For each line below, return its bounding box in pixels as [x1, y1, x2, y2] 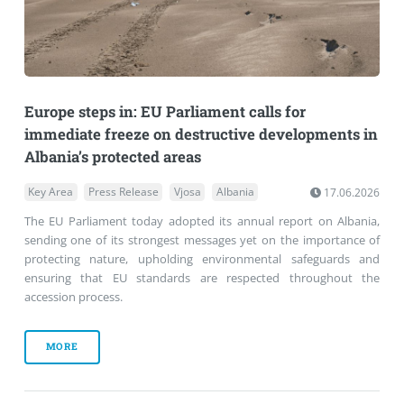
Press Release [87, 184, 159, 200]
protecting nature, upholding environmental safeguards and [23, 250, 381, 267]
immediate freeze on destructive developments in [23, 124, 378, 144]
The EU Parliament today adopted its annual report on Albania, [23, 212, 381, 229]
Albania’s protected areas [23, 146, 201, 167]
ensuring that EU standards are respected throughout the [23, 269, 381, 286]
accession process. [23, 288, 123, 305]
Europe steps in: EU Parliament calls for [23, 101, 306, 122]
